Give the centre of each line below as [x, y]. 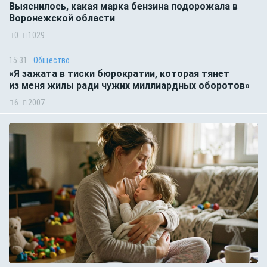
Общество [52, 60]
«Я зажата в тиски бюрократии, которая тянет [119, 74]
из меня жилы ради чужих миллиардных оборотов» [129, 86]
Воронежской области [62, 18]
